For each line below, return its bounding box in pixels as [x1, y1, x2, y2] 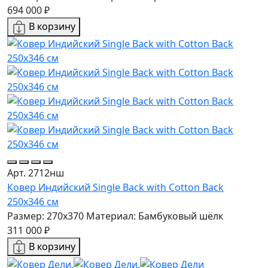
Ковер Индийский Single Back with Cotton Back [7, 180, 224, 194]
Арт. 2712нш [7, 166, 64, 179]
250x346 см [7, 194, 59, 208]
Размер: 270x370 [7, 209, 84, 223]
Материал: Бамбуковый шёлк [86, 209, 223, 223]
